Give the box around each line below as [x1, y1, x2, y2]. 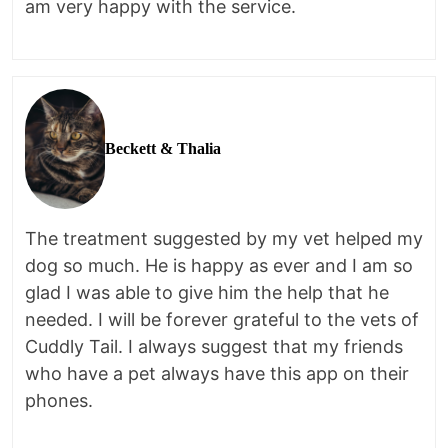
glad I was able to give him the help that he [25, 281, 389, 303]
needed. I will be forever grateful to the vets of [25, 308, 419, 330]
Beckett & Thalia [105, 140, 221, 158]
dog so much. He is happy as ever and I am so [25, 254, 413, 276]
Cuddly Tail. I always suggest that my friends [25, 335, 403, 357]
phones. [25, 389, 98, 411]
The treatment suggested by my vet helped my [25, 227, 423, 249]
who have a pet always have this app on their [25, 362, 409, 384]
